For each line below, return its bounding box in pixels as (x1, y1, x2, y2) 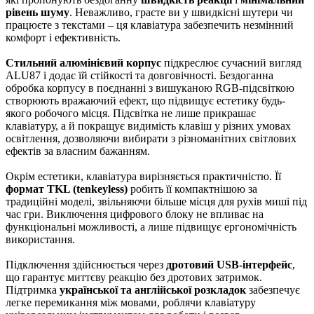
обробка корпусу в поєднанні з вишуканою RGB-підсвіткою (6, 81, 294, 94)
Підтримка (6, 283, 60, 296)
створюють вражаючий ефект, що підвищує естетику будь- (6, 94, 285, 107)
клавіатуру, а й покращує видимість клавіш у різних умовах (6, 119, 291, 132)
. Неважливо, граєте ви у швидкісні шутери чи (69, 6, 293, 18)
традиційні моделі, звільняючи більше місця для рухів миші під (6, 195, 307, 207)
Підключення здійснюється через (6, 258, 166, 271)
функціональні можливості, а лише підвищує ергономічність (6, 220, 296, 233)
